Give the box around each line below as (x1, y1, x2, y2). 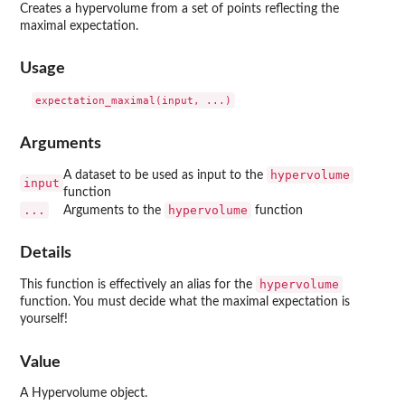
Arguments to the (63, 203, 165, 217)
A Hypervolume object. (20, 386, 147, 400)
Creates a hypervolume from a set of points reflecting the (20, 2, 339, 15)
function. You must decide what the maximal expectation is (20, 296, 350, 309)
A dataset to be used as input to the (63, 168, 267, 182)
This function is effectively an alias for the (20, 278, 256, 292)
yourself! (20, 313, 68, 326)
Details (20, 245, 71, 261)
